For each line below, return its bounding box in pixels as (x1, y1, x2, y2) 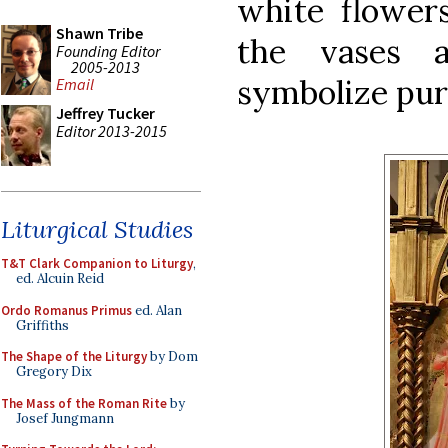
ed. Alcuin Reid (16, 270, 104, 287)
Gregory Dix (16, 363, 92, 380)
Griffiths (16, 316, 69, 334)
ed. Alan (132, 301, 182, 319)
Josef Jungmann (16, 409, 114, 427)
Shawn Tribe (56, 23, 143, 43)
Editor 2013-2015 (56, 120, 167, 141)
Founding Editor (56, 40, 160, 61)
